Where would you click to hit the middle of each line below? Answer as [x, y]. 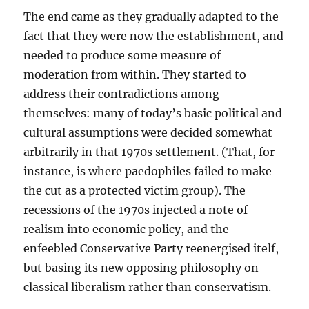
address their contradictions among [122, 94]
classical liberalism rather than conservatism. [148, 287]
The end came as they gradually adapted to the [151, 17]
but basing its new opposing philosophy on [141, 268]
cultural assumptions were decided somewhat [148, 132]
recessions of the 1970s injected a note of [136, 210]
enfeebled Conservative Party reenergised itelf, [151, 248]
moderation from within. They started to [135, 74]
